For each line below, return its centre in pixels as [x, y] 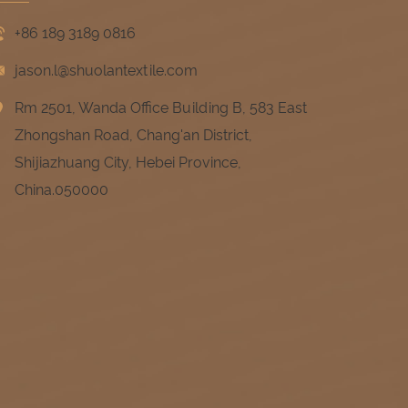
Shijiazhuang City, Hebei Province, [128, 162]
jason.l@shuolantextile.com [107, 70]
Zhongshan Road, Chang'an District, [134, 135]
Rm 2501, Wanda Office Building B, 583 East [161, 107]
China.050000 [62, 189]
